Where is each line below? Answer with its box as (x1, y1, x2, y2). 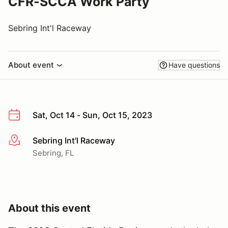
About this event (8, 202, 91, 214)
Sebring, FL (33, 148, 74, 158)
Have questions (168, 61, 220, 69)
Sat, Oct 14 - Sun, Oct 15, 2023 (33, 110, 152, 120)
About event (8, 60, 54, 70)
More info (8, 135, 45, 146)
